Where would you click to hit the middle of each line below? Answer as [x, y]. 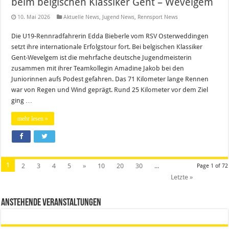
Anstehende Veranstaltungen [51, 203]
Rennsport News [158, 17]
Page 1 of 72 [212, 166]
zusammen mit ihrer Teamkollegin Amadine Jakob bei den [98, 68]
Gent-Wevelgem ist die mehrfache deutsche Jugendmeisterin [102, 57]
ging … [22, 100]
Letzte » [182, 177]
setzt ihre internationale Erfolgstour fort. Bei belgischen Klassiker [107, 47]
